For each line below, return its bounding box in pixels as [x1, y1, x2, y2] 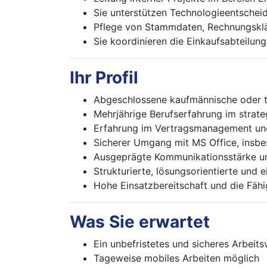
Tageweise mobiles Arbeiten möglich [94, 252, 259, 264]
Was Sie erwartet [70, 212, 210, 232]
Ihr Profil [70, 67, 138, 88]
